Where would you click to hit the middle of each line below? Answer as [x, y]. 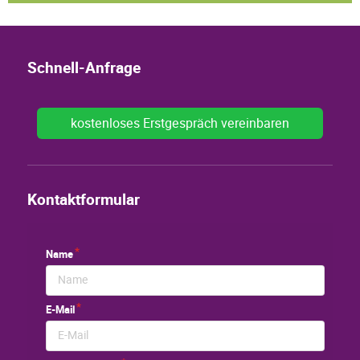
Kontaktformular [84, 200]
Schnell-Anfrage [84, 69]
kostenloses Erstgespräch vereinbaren [180, 123]
